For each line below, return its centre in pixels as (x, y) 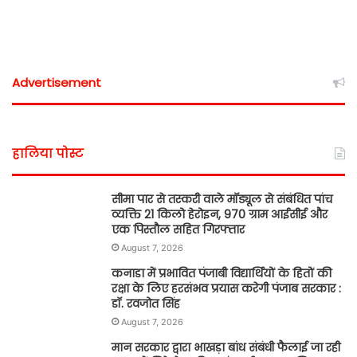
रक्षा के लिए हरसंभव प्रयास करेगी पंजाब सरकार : (226, 288)
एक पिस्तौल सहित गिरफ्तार (178, 229)
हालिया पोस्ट (48, 153)
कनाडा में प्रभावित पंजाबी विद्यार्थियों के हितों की (222, 273)
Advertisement (57, 82)
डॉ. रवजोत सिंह (146, 303)
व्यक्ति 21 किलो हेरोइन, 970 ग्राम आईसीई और (220, 214)
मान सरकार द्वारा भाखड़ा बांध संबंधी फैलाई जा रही (226, 347)
